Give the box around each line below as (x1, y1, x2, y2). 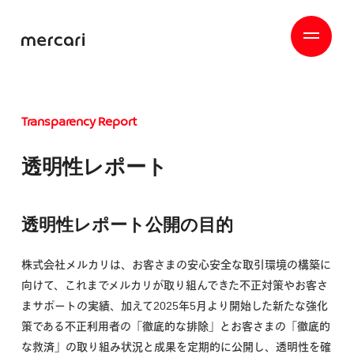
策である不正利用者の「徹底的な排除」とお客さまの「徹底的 (21, 320, 330, 333)
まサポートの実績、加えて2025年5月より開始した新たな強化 (21, 299, 328, 312)
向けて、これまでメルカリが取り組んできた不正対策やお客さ (21, 279, 328, 292)
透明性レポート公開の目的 (21, 215, 233, 235)
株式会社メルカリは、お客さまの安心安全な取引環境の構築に (21, 258, 331, 271)
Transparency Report (21, 117, 137, 129)
